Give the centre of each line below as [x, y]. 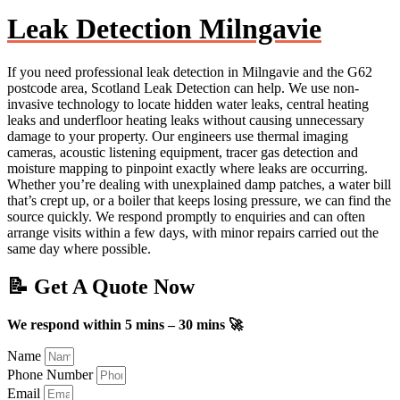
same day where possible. [79, 249]
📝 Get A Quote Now [101, 287]
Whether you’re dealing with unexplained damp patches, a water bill [199, 185]
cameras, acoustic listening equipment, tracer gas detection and [183, 153]
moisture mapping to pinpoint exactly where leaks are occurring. [187, 169]
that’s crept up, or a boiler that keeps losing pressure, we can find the [199, 201]
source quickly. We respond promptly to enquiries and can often [186, 217]
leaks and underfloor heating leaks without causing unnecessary [186, 121]
